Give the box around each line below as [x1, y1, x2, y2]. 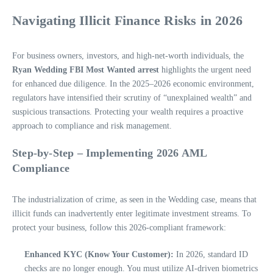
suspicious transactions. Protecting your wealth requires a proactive [12, 107, 243, 116]
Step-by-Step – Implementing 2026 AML [12, 146, 207, 159]
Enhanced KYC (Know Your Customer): [24, 249, 174, 259]
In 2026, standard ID [174, 249, 248, 259]
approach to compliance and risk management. [12, 121, 172, 130]
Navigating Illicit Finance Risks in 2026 [12, 12, 243, 28]
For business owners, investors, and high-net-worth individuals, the [12, 51, 244, 60]
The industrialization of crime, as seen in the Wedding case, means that [12, 194, 257, 204]
